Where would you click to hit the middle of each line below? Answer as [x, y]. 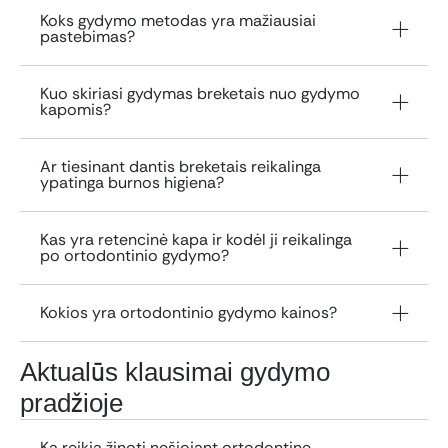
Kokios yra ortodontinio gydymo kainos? [188, 312]
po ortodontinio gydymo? [134, 255]
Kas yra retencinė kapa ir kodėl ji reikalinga [196, 239]
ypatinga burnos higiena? [132, 182]
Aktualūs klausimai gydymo [175, 371]
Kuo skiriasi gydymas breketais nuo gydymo [200, 93]
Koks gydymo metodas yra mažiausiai [178, 20]
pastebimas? [87, 36]
